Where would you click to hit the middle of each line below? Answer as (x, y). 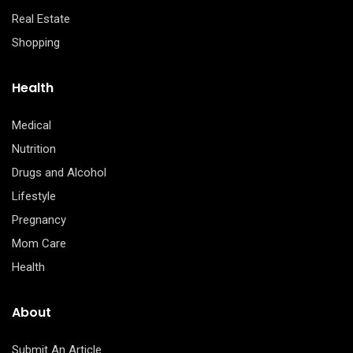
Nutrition (34, 149)
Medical (32, 125)
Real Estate (41, 19)
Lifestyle (34, 196)
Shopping (36, 42)
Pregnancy (39, 219)
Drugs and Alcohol (59, 172)
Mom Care (39, 243)
